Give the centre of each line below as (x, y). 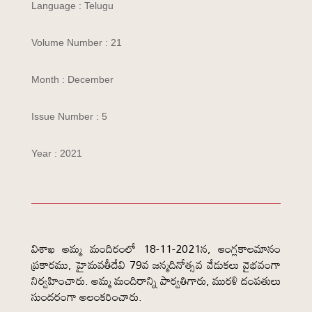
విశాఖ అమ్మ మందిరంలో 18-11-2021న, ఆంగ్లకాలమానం (156, 249)
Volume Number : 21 (76, 42)
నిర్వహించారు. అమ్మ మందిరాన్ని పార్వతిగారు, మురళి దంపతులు (156, 281)
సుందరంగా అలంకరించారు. (86, 297)
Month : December (72, 79)
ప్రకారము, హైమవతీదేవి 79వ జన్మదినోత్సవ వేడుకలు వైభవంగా (156, 265)
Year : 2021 (56, 153)
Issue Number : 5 (69, 116)
